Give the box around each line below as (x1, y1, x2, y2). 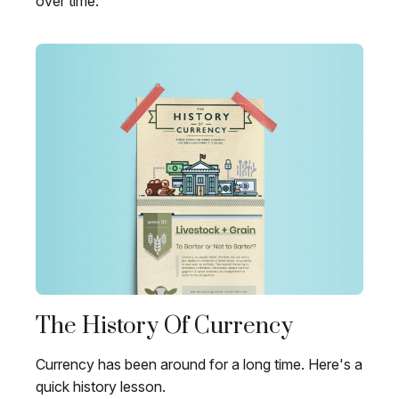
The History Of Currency (36, 312, 293, 342)
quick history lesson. (36, 378, 166, 396)
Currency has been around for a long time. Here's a (36, 355, 362, 374)
